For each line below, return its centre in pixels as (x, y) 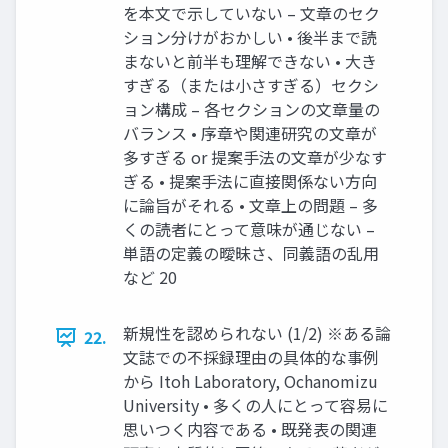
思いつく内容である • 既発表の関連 (250, 429)
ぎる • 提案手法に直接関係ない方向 (250, 181)
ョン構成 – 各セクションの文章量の (251, 109)
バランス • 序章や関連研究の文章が (250, 133)
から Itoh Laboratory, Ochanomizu (250, 381)
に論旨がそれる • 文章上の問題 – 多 (250, 205)
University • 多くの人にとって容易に (255, 405)
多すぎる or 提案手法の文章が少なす (255, 157)
